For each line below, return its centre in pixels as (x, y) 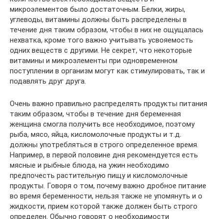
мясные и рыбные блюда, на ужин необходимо (89, 165)
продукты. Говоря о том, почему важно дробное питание (108, 186)
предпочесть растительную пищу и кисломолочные (99, 175)
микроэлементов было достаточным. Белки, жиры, (98, 9)
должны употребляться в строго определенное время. (104, 144)
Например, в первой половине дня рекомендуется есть (104, 155)
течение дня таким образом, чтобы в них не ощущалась (107, 30)
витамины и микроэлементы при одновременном (94, 60)
